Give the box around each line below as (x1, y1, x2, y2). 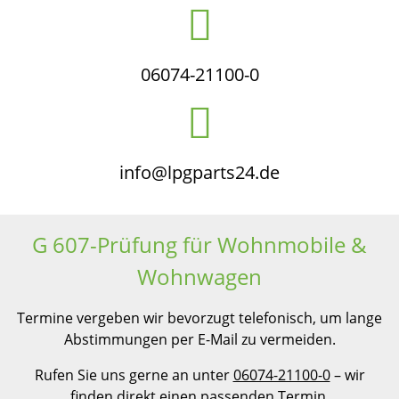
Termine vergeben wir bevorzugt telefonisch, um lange (17, 308, 382, 328)
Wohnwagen (137, 262, 262, 291)
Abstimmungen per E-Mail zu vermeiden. (63, 330, 336, 349)
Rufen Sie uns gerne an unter (34, 365, 233, 385)
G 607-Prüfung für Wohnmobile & (32, 230, 367, 259)
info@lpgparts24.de (119, 160, 280, 184)
